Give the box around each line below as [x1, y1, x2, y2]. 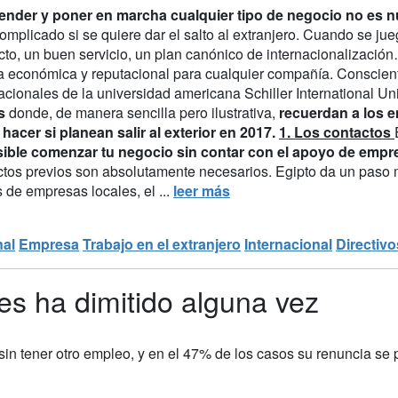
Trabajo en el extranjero [83, 233, 241, 254]
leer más [173, 179, 230, 201]
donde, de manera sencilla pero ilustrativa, [5, 101, 275, 123]
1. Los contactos [279, 121, 391, 142]
